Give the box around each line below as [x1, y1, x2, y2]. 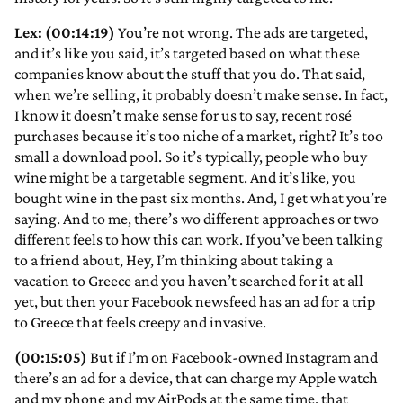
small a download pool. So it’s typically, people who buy [14, 148, 367, 166]
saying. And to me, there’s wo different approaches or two [14, 210, 379, 228]
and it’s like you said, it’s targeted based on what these [14, 44, 360, 63]
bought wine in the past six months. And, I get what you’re [14, 189, 387, 208]
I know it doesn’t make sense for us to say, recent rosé [14, 106, 352, 125]
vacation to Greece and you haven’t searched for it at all [14, 272, 363, 291]
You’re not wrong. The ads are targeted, [115, 23, 368, 42]
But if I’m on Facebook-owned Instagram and [87, 348, 378, 367]
